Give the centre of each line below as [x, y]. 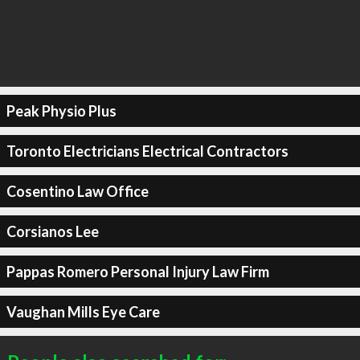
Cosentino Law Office [77, 191]
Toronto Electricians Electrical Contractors [147, 151]
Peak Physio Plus [61, 110]
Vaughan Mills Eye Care [83, 311]
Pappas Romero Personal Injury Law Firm [137, 271]
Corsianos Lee [52, 231]
